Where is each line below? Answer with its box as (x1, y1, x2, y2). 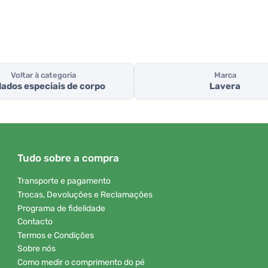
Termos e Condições (17, 230, 94, 240)
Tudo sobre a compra (17, 152, 119, 165)
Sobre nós (17, 243, 56, 254)
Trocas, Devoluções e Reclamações (17, 189, 153, 200)
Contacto (17, 217, 53, 227)
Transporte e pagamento (17, 176, 111, 187)
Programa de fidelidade (17, 203, 105, 214)
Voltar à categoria (10, 71, 76, 80)
